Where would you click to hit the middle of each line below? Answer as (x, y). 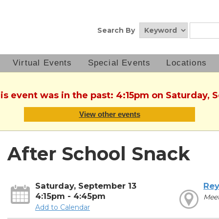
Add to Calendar (62, 208)
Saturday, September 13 (86, 186)
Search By (116, 30)
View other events (109, 114)
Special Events (119, 63)
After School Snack (99, 154)
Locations (187, 63)
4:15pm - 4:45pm (70, 196)
